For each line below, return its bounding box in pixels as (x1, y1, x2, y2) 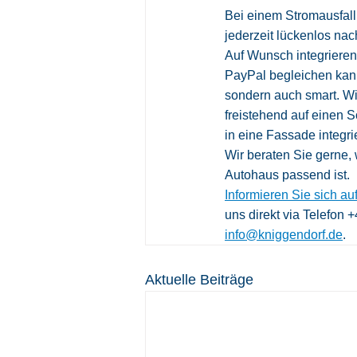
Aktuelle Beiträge (145, 272, 253, 288)
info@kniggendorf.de (225, 228, 343, 242)
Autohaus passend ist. (225, 168, 353, 182)
